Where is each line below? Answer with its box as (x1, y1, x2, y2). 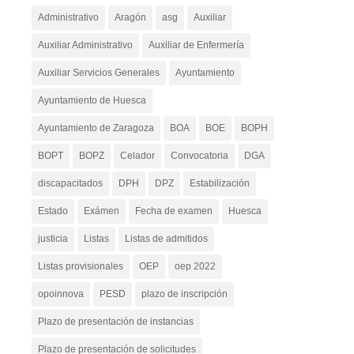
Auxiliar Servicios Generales (37, 67, 160, 79)
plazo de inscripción (141, 288, 228, 300)
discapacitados (37, 178, 103, 190)
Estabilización (189, 178, 250, 190)
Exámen (83, 205, 119, 217)
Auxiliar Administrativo (37, 40, 133, 51)
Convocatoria (170, 150, 228, 162)
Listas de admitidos (124, 233, 208, 245)
